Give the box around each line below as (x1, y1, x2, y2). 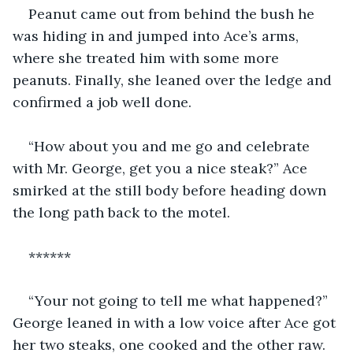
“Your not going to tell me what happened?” (28, 291, 332, 310)
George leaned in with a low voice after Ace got (13, 313, 340, 332)
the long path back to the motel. (13, 203, 230, 221)
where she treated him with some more (13, 48, 283, 67)
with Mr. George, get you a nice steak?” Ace (13, 158, 311, 177)
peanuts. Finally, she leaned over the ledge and (13, 70, 336, 89)
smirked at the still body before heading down (13, 180, 330, 199)
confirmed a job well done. (13, 92, 191, 111)
